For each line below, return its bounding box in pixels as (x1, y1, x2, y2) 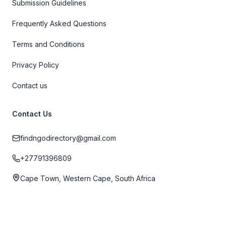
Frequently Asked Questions (12, 19, 106, 28)
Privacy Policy (12, 61, 59, 69)
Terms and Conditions (12, 40, 85, 48)
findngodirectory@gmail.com (20, 134, 116, 142)
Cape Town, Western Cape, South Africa (20, 174, 155, 183)
